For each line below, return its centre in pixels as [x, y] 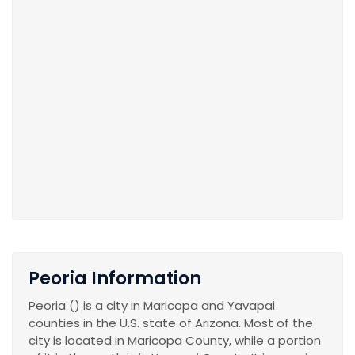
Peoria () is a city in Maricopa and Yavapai [152, 306]
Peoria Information [115, 279]
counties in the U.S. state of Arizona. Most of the [171, 323]
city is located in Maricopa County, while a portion [175, 341]
